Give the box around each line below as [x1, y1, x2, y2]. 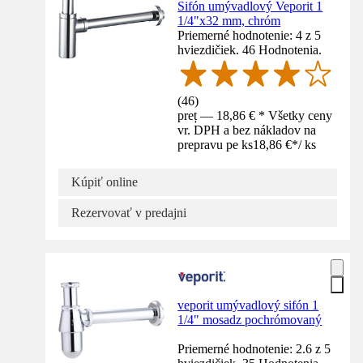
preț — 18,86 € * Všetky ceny [177, 108, 333, 122]
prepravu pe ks [177, 137, 254, 152]
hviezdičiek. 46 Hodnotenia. [177, 42, 322, 57]
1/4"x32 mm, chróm [177, 13, 281, 28]
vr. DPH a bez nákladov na [177, 122, 317, 137]
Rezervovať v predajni [71, 205, 186, 220]
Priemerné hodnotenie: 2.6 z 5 [177, 341, 331, 356]
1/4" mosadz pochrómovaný [177, 312, 322, 327]
